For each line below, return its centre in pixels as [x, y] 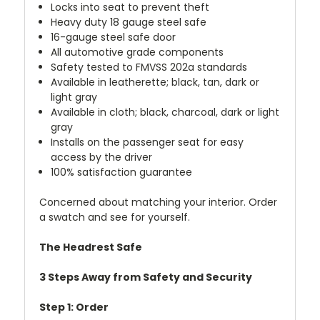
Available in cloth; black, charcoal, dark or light [165, 112]
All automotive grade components [137, 52]
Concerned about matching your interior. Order [158, 202]
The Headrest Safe [91, 247]
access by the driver [102, 157]
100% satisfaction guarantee [122, 172]
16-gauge [75, 37]
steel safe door [139, 37]
